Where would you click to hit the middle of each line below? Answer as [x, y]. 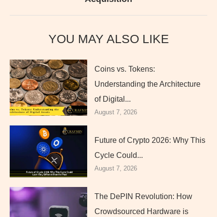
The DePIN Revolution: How [143, 196]
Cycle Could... [119, 155]
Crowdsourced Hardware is [141, 211]
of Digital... [113, 99]
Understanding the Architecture [147, 84]
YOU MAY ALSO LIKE [108, 39]
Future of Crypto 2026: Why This [150, 140]
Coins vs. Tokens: [125, 69]
